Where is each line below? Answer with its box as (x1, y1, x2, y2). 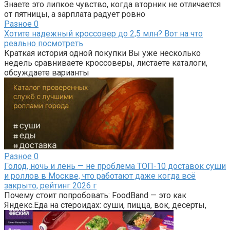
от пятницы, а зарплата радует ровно (4, 9, 145, 20)
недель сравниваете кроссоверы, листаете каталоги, (4, 58, 207, 68)
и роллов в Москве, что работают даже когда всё (4, 171, 196, 181)
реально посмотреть (4, 39, 83, 49)
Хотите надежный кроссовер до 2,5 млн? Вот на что (4, 29, 203, 39)
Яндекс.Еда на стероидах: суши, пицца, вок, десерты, (4, 200, 206, 210)
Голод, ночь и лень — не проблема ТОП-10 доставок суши (4, 161, 226, 171)
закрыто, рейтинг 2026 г (4, 181, 97, 191)
